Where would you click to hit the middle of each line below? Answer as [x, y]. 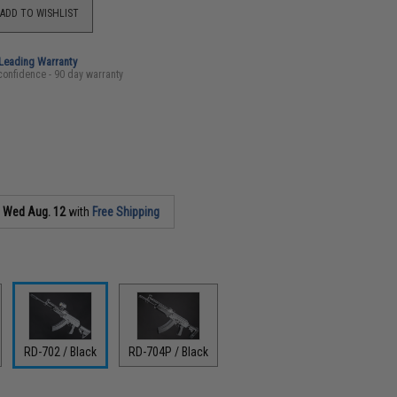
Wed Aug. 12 [35, 212]
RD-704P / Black [169, 351]
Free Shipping [126, 212]
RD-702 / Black [61, 351]
